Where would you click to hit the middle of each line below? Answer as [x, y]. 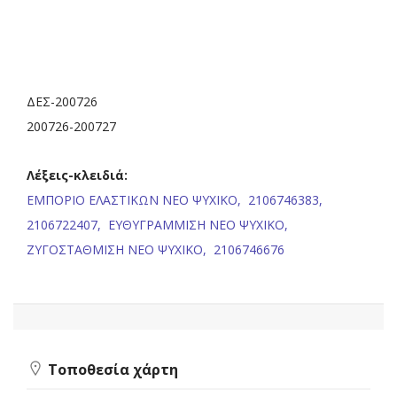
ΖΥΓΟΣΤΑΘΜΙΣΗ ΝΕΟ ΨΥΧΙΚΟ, [118, 250]
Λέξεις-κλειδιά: [77, 175]
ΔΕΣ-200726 [62, 101]
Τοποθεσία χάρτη [111, 370]
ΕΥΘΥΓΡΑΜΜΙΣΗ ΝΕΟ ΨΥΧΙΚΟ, [200, 225]
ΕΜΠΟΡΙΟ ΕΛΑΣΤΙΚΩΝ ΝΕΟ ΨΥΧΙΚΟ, [136, 200]
